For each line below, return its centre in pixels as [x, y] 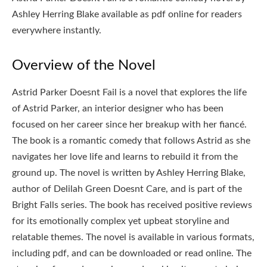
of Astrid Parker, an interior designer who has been [118, 108]
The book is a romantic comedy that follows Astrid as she [131, 140]
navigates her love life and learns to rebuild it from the [125, 156]
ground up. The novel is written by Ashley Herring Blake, [129, 173]
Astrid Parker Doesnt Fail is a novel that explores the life [129, 92]
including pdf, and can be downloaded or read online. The [132, 253]
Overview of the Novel [84, 65]
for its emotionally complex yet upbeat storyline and [121, 221]
